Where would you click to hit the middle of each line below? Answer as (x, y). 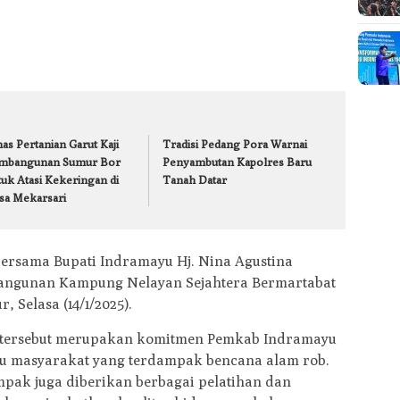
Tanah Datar (195, 179)
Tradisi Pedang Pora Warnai (235, 143)
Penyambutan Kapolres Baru (237, 161)
